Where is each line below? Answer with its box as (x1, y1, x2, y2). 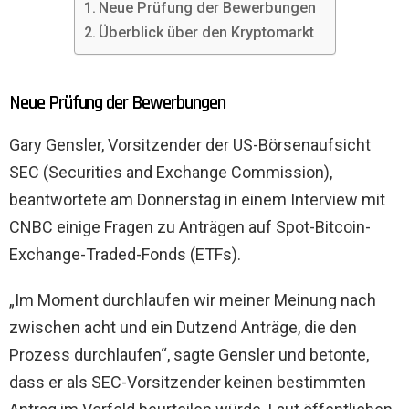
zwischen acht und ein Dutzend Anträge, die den (9, 318, 357, 338)
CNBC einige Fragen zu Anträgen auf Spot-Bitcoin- (9, 217, 371, 237)
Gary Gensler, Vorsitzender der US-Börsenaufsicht (9, 135, 371, 155)
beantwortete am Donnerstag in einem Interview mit (9, 190, 385, 210)
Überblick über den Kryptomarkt (98, 24, 314, 42)
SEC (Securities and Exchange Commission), (9, 163, 332, 183)
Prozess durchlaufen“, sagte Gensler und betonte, (9, 345, 369, 365)
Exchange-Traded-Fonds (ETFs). (9, 245, 241, 265)
